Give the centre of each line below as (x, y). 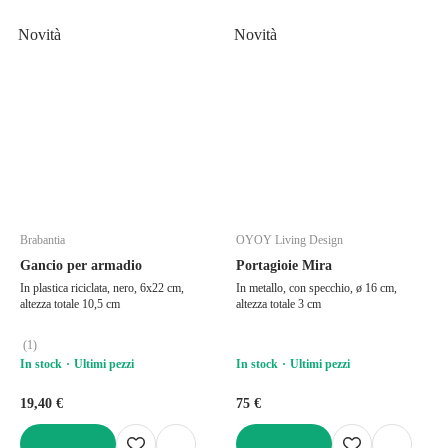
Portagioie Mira (284, 265)
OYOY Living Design (289, 239)
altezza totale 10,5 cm (70, 303)
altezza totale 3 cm (278, 303)
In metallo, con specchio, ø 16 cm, (316, 287)
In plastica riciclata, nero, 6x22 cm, (102, 287)
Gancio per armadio (81, 265)
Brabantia (42, 239)
